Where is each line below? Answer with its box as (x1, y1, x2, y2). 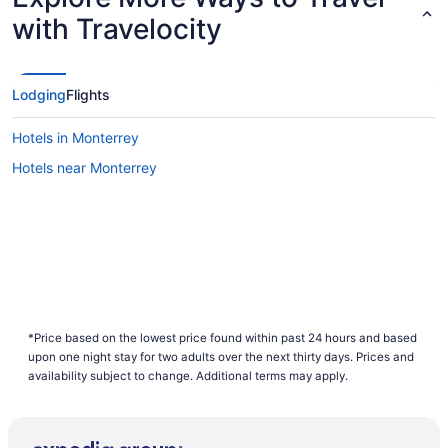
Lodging (12, 85, 66, 103)
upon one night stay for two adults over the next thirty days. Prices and (28, 349, 414, 364)
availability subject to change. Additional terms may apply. (28, 368, 348, 383)
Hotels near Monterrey (12, 158, 157, 176)
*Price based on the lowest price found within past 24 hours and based (28, 330, 417, 345)
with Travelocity (12, 11, 222, 46)
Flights (66, 85, 110, 103)
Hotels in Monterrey (12, 128, 139, 146)
